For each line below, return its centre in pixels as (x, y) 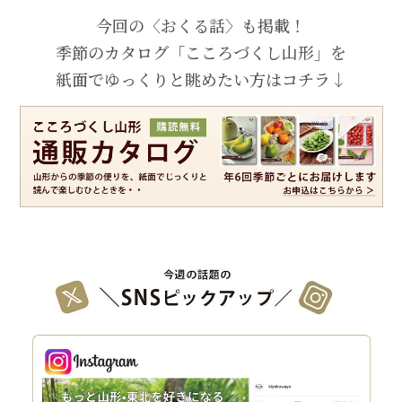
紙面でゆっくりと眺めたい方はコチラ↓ (201, 79)
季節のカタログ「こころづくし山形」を (201, 52)
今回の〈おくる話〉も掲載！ (201, 26)
